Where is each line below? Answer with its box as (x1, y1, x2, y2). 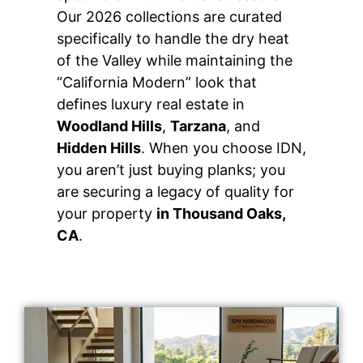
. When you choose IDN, (141, 139, 306, 157)
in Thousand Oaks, (156, 205, 285, 223)
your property (57, 205, 156, 223)
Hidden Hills (57, 139, 141, 157)
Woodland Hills (57, 117, 162, 135)
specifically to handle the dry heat (57, 30, 289, 48)
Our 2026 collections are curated (57, 8, 282, 26)
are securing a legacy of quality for (57, 183, 294, 201)
